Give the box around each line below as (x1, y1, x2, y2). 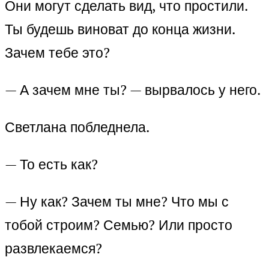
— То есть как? (5, 154, 98, 174)
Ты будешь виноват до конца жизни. (5, 19, 235, 38)
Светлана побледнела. (5, 117, 150, 136)
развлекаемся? (5, 238, 102, 258)
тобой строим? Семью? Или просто (5, 215, 232, 234)
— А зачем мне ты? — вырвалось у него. (5, 80, 261, 99)
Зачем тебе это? (5, 43, 110, 62)
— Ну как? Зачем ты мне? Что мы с (5, 192, 229, 211)
